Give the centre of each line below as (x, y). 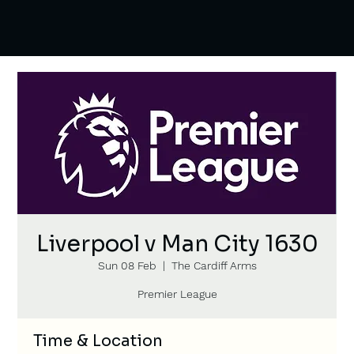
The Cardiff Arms (214, 265)
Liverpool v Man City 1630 (177, 244)
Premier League (177, 294)
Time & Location (98, 341)
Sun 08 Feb (127, 265)
